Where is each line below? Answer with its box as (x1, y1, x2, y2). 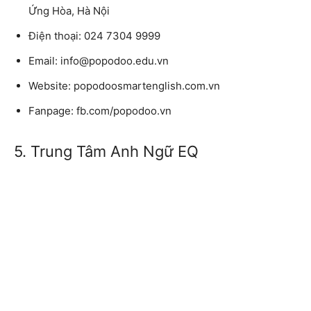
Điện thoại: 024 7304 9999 (28, 29, 160, 43)
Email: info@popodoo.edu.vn (28, 54, 169, 68)
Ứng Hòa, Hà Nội (28, 4, 110, 18)
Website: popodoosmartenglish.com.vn (28, 79, 220, 93)
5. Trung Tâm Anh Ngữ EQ (14, 142, 199, 161)
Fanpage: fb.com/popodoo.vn (28, 104, 171, 118)
